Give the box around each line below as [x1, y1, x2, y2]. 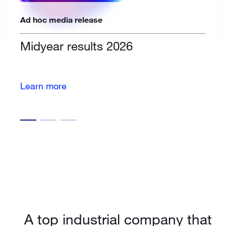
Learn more [20, 80, 67, 91]
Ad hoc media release [20, 15, 102, 24]
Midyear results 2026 [20, 38, 133, 53]
